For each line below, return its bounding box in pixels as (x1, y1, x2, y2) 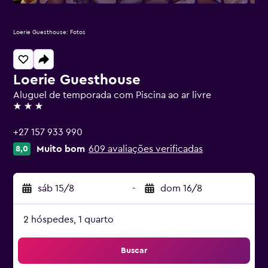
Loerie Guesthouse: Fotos (13, 29, 86, 35)
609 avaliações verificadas (89, 144, 203, 154)
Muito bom (36, 144, 85, 154)
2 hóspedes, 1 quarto (23, 215, 114, 224)
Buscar (121, 246, 147, 255)
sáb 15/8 (38, 184, 74, 193)
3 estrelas (13, 106, 54, 116)
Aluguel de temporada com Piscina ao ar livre (13, 90, 211, 100)
